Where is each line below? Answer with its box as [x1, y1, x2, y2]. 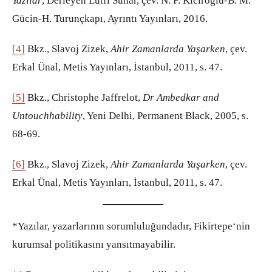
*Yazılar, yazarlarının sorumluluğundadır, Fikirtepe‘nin [12, 220, 250, 232]
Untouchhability [12, 109, 83, 121]
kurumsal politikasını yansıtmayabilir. [12, 238, 175, 250]
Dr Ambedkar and [143, 91, 219, 103]
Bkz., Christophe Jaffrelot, [25, 91, 143, 103]
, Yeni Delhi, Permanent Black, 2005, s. [83, 109, 248, 121]
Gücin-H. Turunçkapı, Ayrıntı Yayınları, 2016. [12, 12, 210, 24]
